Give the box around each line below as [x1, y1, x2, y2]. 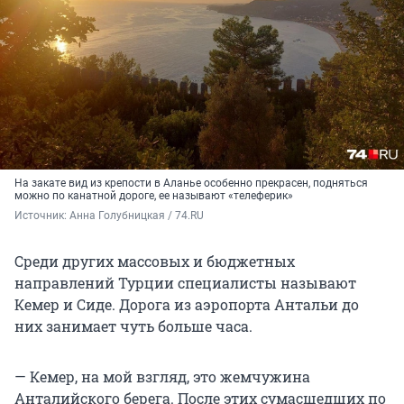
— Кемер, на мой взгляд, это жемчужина [14, 367, 310, 387]
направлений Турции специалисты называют [14, 273, 356, 293]
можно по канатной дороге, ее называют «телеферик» [14, 189, 293, 203]
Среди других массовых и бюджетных [14, 252, 295, 271]
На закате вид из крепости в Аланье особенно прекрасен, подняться [14, 177, 368, 190]
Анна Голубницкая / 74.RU [69, 209, 204, 223]
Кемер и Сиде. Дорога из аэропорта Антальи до [14, 295, 359, 315]
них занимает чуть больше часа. [14, 317, 252, 336]
